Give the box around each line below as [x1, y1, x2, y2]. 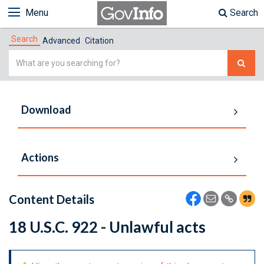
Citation [85, 36, 114, 45]
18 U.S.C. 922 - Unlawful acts [9, 217, 206, 236]
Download [21, 103, 71, 116]
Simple [8, 51, 38, 62]
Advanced [42, 36, 80, 45]
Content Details [9, 192, 94, 206]
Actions [21, 151, 59, 164]
